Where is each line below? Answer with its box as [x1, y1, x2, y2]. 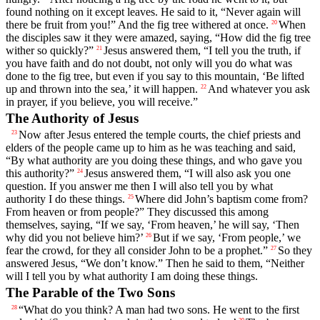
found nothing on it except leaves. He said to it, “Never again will [6, 5, 301, 18]
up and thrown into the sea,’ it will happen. [6, 82, 198, 95]
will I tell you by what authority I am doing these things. [6, 270, 258, 283]
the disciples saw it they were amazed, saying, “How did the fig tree [6, 31, 311, 44]
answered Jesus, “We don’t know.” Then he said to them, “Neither [6, 257, 304, 270]
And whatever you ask [208, 82, 310, 95]
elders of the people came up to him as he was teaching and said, [6, 141, 296, 154]
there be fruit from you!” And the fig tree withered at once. [6, 18, 269, 31]
